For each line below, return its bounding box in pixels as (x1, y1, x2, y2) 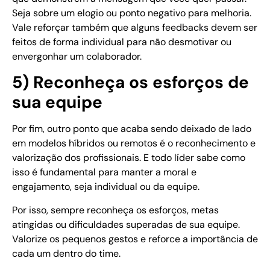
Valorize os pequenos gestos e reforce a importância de (12, 232, 258, 245)
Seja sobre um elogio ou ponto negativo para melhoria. (12, 6, 251, 19)
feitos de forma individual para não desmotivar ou (12, 35, 231, 48)
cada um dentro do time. (12, 246, 123, 260)
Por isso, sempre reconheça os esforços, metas (12, 203, 219, 216)
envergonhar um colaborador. (12, 49, 144, 63)
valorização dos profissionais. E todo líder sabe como (12, 151, 245, 165)
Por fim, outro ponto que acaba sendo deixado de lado (12, 122, 251, 136)
